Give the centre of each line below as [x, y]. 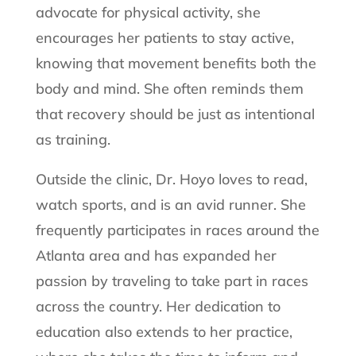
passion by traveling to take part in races [172, 281]
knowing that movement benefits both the [176, 64]
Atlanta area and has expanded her [156, 256]
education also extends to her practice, [164, 332]
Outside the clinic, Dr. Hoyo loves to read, [171, 180]
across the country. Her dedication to [158, 307]
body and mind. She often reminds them [169, 89]
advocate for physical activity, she [148, 13]
